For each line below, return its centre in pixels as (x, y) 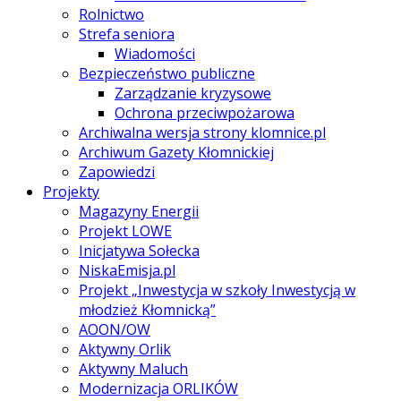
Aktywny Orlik (125, 349)
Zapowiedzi (117, 171)
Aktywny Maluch (133, 368)
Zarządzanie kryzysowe (193, 93)
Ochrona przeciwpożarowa (205, 112)
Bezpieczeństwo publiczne (167, 73)
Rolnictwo (111, 14)
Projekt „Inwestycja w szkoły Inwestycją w (217, 290)
